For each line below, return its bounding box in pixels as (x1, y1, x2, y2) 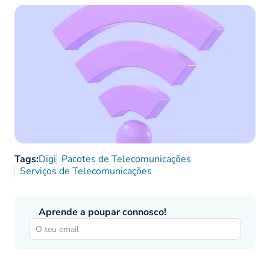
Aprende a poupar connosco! (39, 206, 166, 219)
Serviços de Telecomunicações (20, 165, 152, 178)
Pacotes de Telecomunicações (61, 152, 191, 166)
